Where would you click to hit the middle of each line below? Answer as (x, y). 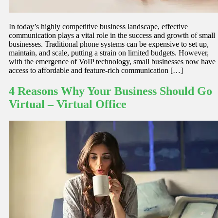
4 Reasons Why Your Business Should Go (110, 91)
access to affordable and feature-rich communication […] (96, 71)
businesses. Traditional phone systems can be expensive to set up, (109, 44)
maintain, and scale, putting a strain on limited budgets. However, (109, 53)
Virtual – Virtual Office (68, 104)
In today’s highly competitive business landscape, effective (98, 27)
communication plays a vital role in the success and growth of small (112, 36)
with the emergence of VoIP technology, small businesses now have (112, 62)
